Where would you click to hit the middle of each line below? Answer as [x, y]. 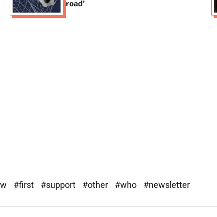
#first [25, 185]
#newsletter [167, 185]
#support [59, 185]
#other [96, 185]
